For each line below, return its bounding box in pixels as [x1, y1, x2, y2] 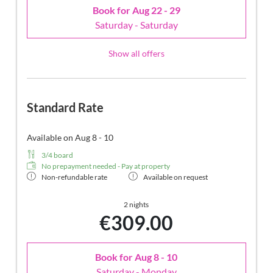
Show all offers [108, 48, 165, 59]
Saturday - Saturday [95, 18, 178, 30]
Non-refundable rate [41, 172, 107, 182]
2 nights [124, 200, 149, 210]
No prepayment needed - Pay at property [41, 161, 170, 171]
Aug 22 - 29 [132, 4, 180, 16]
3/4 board [41, 151, 73, 160]
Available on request [143, 172, 208, 182]
